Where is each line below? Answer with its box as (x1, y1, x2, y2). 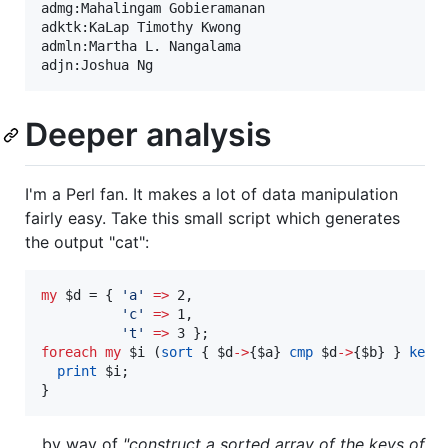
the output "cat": (25, 231, 149, 252)
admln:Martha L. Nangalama (41, 37, 241, 54)
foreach (41, 343, 97, 360)
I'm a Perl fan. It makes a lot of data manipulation (25, 183, 398, 204)
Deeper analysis (25, 114, 272, 154)
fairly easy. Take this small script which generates (25, 207, 400, 228)
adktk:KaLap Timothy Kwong (41, 18, 241, 35)
